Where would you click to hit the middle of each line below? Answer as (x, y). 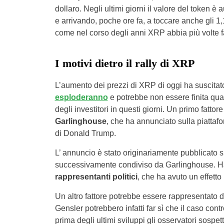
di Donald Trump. (86, 133)
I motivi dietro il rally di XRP (124, 63)
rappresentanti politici (96, 177)
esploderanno (81, 97)
